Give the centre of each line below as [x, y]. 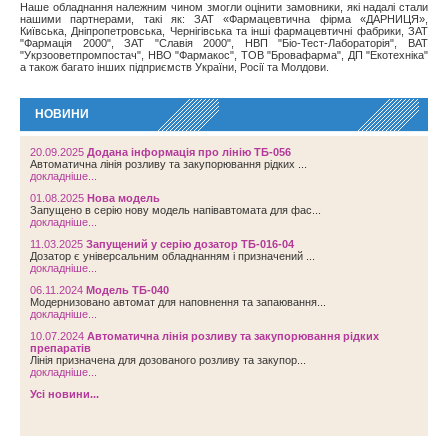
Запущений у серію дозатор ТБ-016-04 [188, 244]
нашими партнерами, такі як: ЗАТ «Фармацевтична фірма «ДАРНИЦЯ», [224, 19]
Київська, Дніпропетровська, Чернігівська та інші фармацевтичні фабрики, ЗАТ [224, 31]
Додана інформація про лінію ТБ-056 [187, 152]
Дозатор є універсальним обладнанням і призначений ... [172, 256]
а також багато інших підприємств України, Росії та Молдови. [174, 67]
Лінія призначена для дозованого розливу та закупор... [168, 360]
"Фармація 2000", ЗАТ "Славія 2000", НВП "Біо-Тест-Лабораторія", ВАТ [224, 43]
